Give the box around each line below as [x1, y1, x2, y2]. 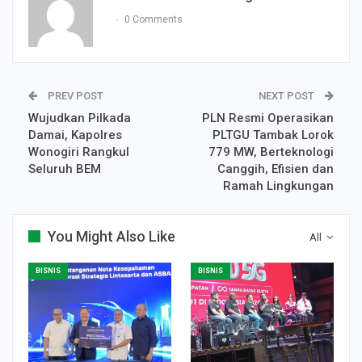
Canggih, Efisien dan [217, 161, 334, 176]
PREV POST [45, 89, 103, 102]
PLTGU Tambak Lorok [213, 127, 334, 142]
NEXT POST [259, 89, 317, 102]
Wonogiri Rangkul [28, 144, 129, 159]
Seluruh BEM [28, 161, 101, 176]
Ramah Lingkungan [223, 178, 334, 193]
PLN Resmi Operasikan [202, 110, 334, 125]
